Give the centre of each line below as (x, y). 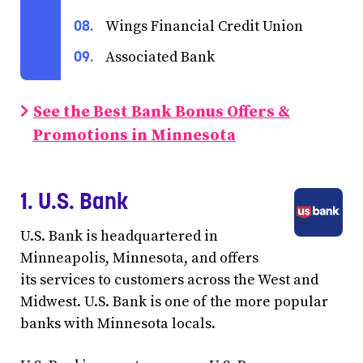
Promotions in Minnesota (134, 136)
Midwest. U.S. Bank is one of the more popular (174, 301)
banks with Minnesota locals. (118, 323)
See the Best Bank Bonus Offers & (162, 112)
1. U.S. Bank (75, 201)
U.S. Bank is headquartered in (119, 236)
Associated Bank (160, 57)
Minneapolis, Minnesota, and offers (139, 258)
